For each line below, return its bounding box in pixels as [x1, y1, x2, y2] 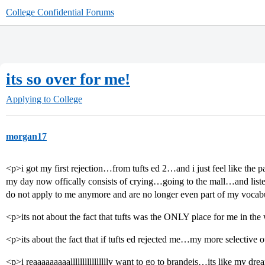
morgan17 [6, 131, 47, 141]
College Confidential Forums [6, 7, 114, 17]
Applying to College [6, 94, 82, 104]
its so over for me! [6, 70, 130, 88]
